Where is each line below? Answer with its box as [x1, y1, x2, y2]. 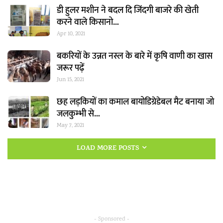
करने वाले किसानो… [57, 15, 119, 30]
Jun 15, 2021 [57, 76, 84, 85]
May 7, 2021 [57, 121, 84, 130]
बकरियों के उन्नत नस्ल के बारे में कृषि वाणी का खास [57, 49, 213, 64]
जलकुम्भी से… [57, 107, 100, 122]
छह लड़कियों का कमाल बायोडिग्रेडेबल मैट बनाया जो [57, 95, 214, 110]
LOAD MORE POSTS [77, 143, 141, 155]
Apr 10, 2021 [57, 30, 85, 39]
